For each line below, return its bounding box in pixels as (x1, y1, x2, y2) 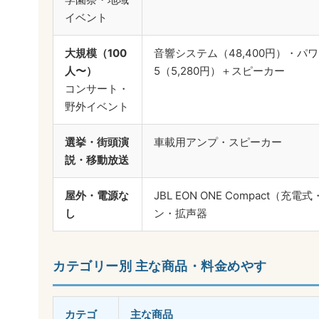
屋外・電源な (65, 189, 129, 203)
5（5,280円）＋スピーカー (154, 64, 285, 78)
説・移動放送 (65, 153, 129, 167)
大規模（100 (65, 46, 127, 61)
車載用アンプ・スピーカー (154, 135, 282, 150)
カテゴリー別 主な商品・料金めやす (53, 258, 267, 274)
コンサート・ (65, 82, 129, 96)
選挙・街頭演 (65, 135, 129, 150)
